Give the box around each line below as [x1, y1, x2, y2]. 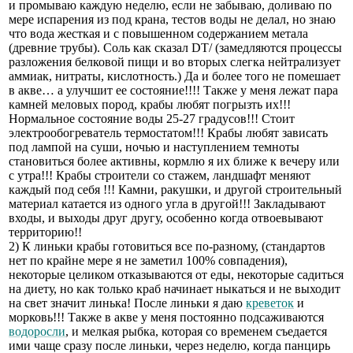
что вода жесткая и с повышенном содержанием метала [9, 26, 308, 40]
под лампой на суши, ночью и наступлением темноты [9, 139, 299, 154]
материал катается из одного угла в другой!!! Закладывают [9, 196, 325, 210]
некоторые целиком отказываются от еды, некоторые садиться [9, 267, 344, 281]
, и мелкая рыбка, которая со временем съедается [65, 324, 327, 338]
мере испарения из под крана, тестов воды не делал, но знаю [9, 12, 336, 26]
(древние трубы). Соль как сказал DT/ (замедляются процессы [9, 40, 342, 54]
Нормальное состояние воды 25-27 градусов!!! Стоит [9, 111, 295, 125]
